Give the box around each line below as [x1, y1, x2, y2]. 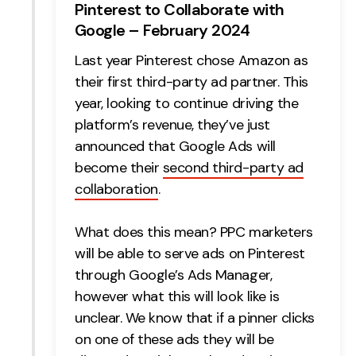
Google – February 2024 [75, 19, 250, 41]
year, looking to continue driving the [75, 93, 299, 113]
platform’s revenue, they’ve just [75, 114, 270, 134]
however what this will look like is [75, 286, 280, 306]
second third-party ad [162, 157, 304, 177]
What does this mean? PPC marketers [75, 222, 313, 242]
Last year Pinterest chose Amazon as [75, 50, 308, 70]
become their [75, 157, 163, 177]
